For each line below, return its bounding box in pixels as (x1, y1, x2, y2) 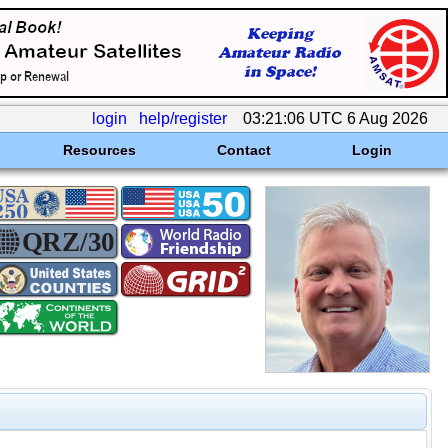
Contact (216, 142, 271, 158)
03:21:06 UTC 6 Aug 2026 (239, 110, 432, 127)
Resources (62, 142, 136, 158)
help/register (139, 110, 227, 127)
